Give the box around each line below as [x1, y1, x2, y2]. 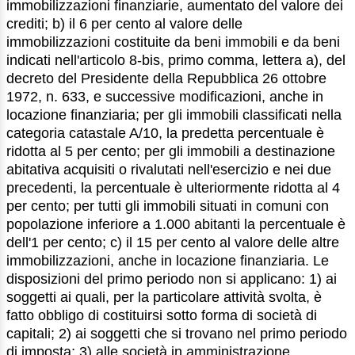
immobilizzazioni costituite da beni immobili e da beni [6, 34, 340, 51]
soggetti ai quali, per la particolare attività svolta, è [6, 289, 322, 306]
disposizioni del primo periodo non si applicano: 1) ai [6, 271, 337, 288]
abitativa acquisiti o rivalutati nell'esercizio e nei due [6, 162, 331, 178]
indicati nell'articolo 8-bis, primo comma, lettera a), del [6, 52, 345, 69]
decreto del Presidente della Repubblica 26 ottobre [6, 71, 326, 87]
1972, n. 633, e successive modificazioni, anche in [6, 89, 323, 105]
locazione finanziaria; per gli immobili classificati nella [6, 107, 342, 124]
